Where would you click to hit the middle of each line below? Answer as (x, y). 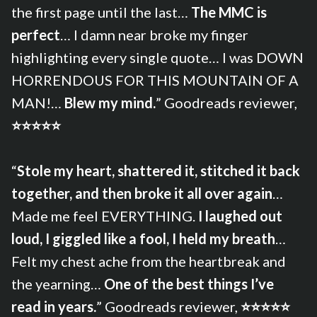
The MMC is (229, 12)
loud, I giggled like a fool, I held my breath (143, 238)
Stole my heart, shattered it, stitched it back (158, 170)
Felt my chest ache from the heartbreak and (149, 261)
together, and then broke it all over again (142, 193)
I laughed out (240, 215)
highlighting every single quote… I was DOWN (157, 57)
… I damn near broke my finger (154, 34)
